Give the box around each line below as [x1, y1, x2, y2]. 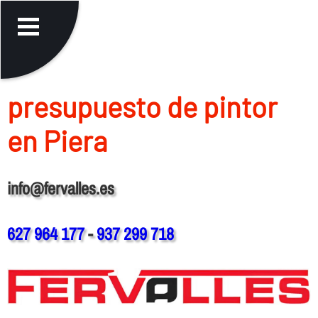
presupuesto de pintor [6, 89, 278, 124]
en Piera [6, 123, 107, 158]
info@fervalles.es [6, 176, 114, 199]
